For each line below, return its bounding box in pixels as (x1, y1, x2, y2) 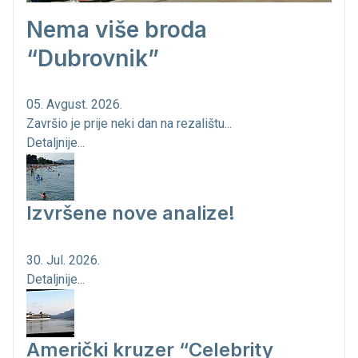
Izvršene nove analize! (26, 201, 235, 225)
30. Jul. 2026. (26, 252, 100, 268)
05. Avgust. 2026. (26, 96, 122, 112)
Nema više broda (26, 15, 207, 43)
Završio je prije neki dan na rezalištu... (26, 115, 232, 131)
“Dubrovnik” (26, 44, 159, 72)
